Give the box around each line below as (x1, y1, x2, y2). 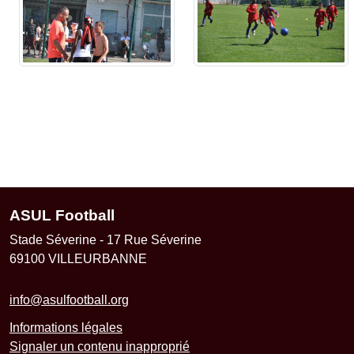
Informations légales (9, 320, 122, 334)
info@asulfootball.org (9, 292, 129, 307)
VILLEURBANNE (48, 251, 147, 265)
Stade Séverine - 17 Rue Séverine (9, 232, 201, 247)
